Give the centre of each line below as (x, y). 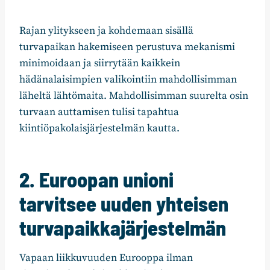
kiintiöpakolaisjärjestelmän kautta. (99, 129)
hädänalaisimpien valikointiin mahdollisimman (128, 80)
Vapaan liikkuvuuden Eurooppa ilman (106, 258)
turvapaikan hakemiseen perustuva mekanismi (127, 47)
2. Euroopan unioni (96, 180)
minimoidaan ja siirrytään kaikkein (100, 64)
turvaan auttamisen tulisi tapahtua (99, 112)
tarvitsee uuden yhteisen (124, 204)
